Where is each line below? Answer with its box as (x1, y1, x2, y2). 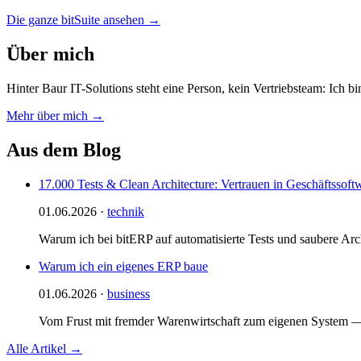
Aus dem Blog (6, 139, 121, 160)
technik (107, 204, 144, 218)
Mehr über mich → (6, 109, 104, 123)
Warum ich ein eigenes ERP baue (39, 259, 208, 273)
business (107, 286, 150, 301)
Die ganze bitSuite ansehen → (6, 13, 160, 27)
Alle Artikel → (6, 341, 82, 355)
